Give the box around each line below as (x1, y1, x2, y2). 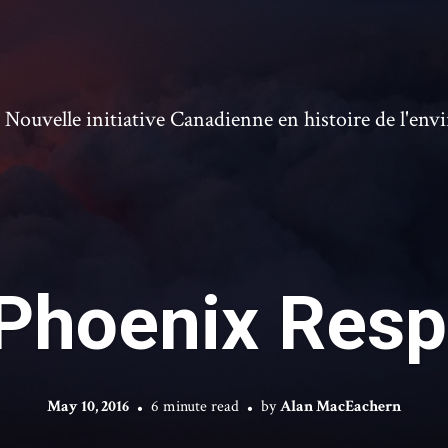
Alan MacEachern (280, 396, 401, 417)
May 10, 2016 (47, 396, 129, 417)
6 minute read (151, 396, 239, 417)
